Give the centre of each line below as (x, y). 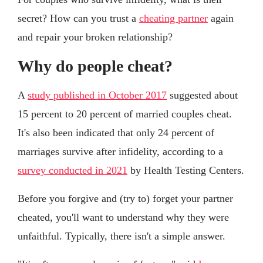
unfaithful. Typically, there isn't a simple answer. (122, 236)
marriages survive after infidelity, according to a (120, 152)
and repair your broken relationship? (95, 37)
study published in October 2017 (97, 95)
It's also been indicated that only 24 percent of (116, 133)
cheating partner (173, 18)
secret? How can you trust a (78, 18)
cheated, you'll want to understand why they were (123, 218)
